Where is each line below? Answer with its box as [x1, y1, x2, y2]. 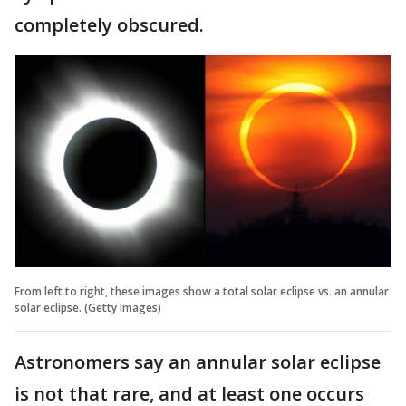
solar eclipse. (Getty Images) [14, 299, 161, 315]
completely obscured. [14, 13, 208, 37]
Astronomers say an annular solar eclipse [14, 349, 381, 374]
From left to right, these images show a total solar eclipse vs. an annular [14, 283, 389, 299]
